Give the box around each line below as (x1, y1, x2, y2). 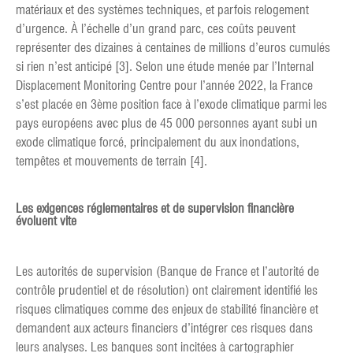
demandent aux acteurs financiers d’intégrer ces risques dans (16, 321, 313, 336)
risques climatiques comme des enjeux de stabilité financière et (16, 302, 318, 318)
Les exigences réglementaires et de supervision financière (16, 201, 294, 217)
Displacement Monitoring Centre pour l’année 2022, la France (16, 78, 313, 94)
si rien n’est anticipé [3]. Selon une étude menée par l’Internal (16, 59, 314, 75)
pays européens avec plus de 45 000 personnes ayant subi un (16, 116, 318, 132)
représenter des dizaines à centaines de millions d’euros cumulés (16, 40, 330, 56)
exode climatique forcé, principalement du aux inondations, (16, 135, 299, 150)
